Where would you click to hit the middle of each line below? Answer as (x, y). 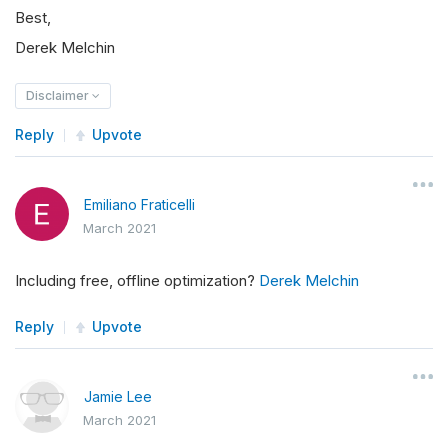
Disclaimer (59, 96)
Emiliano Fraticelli (139, 205)
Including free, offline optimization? (137, 281)
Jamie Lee (118, 397)
